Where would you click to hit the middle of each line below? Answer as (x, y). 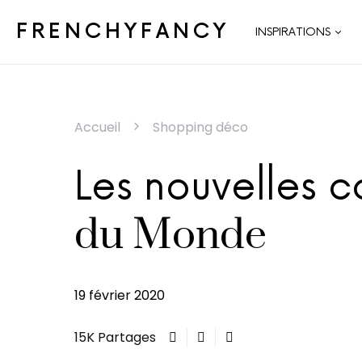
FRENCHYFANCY (123, 32)
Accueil (97, 127)
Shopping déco (200, 127)
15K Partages (115, 337)
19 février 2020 (120, 295)
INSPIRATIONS (293, 32)
